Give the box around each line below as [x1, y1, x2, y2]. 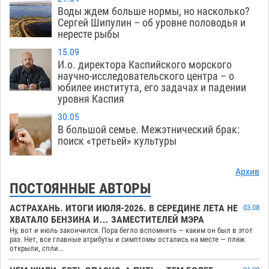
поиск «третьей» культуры [58, 134, 177, 148]
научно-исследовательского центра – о [58, 70, 234, 83]
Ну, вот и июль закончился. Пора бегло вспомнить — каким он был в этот [10, 226, 253, 235]
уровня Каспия [58, 92, 124, 106]
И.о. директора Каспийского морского [58, 58, 232, 71]
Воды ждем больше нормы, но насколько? [58, 5, 250, 18]
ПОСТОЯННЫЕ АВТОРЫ [10, 180, 151, 198]
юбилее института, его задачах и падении [58, 81, 246, 94]
